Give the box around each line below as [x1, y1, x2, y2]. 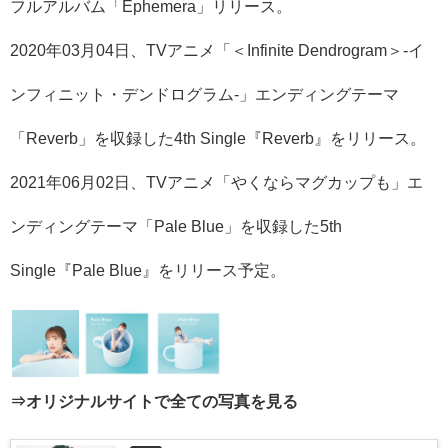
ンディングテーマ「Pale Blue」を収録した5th [10, 218, 342, 234]
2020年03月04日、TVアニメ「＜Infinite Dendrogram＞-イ [10, 42, 424, 58]
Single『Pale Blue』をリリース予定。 [10, 262, 286, 278]
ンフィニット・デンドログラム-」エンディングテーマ [10, 86, 399, 102]
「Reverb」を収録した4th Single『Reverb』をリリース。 [10, 130, 426, 146]
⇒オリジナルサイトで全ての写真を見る [10, 393, 298, 410]
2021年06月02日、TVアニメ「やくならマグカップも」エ [10, 174, 423, 190]
